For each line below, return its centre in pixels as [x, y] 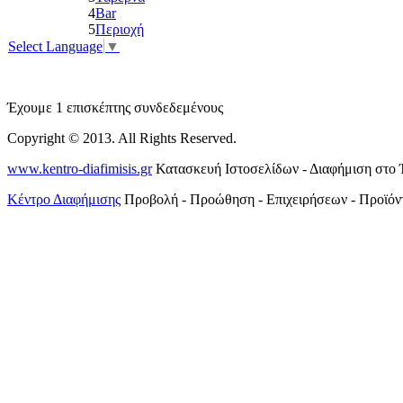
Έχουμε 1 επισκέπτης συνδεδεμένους [115, 107]
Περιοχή [120, 29]
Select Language [55, 46]
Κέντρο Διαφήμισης [64, 199]
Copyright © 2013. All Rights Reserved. [122, 138]
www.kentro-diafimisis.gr [80, 168]
